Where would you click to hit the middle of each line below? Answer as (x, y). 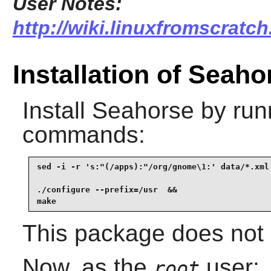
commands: (83, 134)
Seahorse (143, 110)
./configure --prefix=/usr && (107, 190)
